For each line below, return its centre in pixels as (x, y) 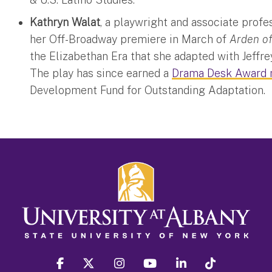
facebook (87, 260)
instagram (149, 260)
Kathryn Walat (65, 22)
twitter (114, 260)
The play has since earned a (101, 73)
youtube (177, 260)
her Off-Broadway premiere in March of (130, 39)
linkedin (207, 260)
